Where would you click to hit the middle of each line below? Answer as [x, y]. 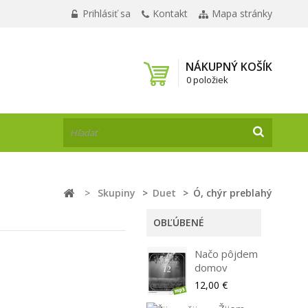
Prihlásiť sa [105, 13]
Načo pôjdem [227, 254]
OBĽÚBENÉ [179, 222]
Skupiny [117, 193]
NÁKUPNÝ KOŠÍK [229, 67]
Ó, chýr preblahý [233, 193]
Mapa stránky [242, 13]
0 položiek [207, 80]
